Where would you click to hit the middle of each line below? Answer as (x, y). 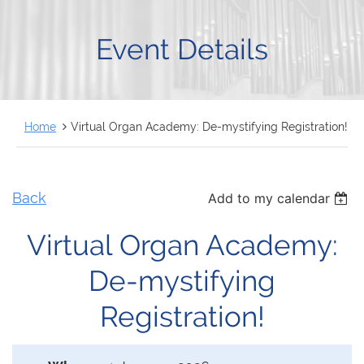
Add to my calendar (269, 198)
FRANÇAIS (57, 23)
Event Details (182, 49)
